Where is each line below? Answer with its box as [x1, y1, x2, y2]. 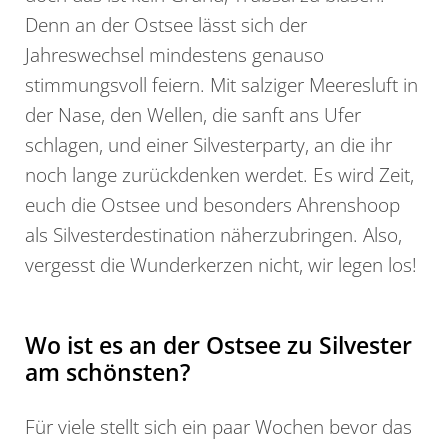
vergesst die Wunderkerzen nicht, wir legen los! [25, 251, 417, 279]
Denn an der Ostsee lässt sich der [25, 11, 307, 39]
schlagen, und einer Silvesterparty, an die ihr [25, 131, 392, 159]
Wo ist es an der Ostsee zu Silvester [25, 329, 412, 362]
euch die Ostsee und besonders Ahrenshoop [25, 191, 400, 219]
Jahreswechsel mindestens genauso [25, 41, 324, 69]
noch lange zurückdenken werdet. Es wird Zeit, [25, 161, 414, 189]
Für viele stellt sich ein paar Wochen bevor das [25, 413, 412, 441]
